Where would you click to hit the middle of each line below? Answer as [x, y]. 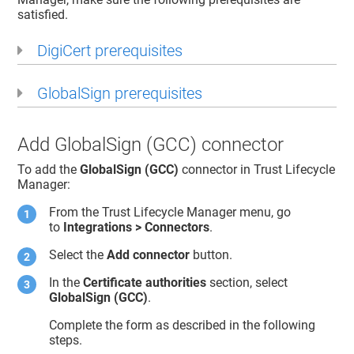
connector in [217, 170]
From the [76, 213]
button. [211, 255]
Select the [78, 255]
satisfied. [43, 14]
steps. [66, 341]
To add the [49, 170]
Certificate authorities [145, 283]
